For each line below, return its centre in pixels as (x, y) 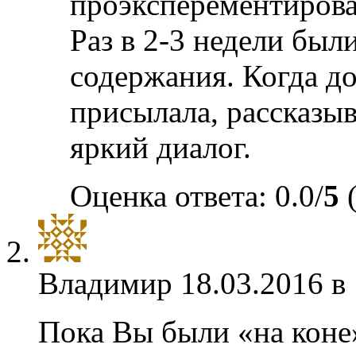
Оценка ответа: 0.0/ (197, 196)
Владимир (105, 283)
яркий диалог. (161, 147)
